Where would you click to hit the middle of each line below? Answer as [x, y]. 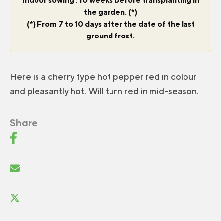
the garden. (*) [110, 12]
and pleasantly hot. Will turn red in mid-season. [104, 91]
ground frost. [110, 36]
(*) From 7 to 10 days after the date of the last [110, 24]
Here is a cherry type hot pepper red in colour [103, 77]
